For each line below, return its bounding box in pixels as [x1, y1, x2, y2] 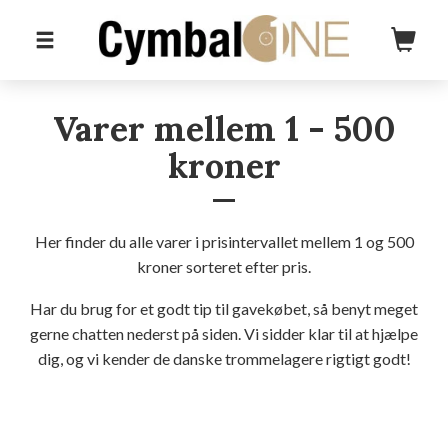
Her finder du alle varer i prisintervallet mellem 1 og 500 [34, 232, 414, 251]
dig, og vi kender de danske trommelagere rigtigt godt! [37, 349, 411, 368]
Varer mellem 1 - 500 [52, 107, 396, 150]
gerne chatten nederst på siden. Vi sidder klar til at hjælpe [30, 324, 418, 343]
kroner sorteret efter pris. [137, 257, 311, 276]
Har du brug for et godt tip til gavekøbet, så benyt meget [30, 299, 418, 318]
